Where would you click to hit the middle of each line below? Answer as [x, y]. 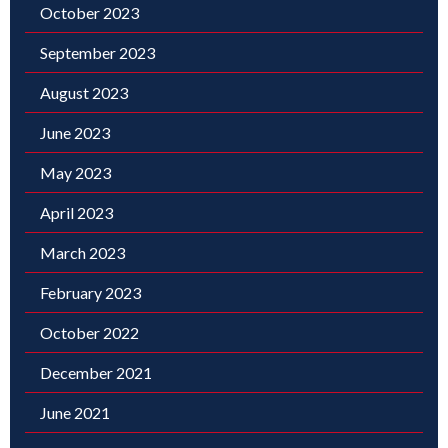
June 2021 [75, 412]
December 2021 [96, 372]
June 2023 [75, 132]
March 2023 [82, 252]
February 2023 [90, 292]
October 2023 [89, 12]
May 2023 [75, 172]
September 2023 [97, 52]
